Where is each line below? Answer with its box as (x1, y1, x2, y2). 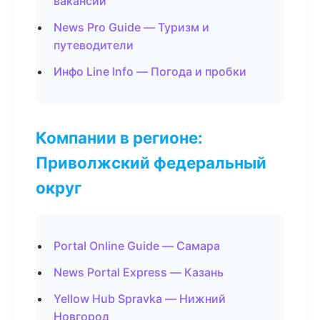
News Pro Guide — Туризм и (54, 20, 209, 34)
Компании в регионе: (36, 128, 203, 147)
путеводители (54, 38, 134, 52)
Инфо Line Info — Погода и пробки (54, 64, 246, 79)
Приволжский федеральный (36, 153, 266, 172)
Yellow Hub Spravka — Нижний (54, 291, 226, 306)
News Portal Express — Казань (54, 265, 224, 279)
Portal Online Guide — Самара (54, 239, 220, 253)
